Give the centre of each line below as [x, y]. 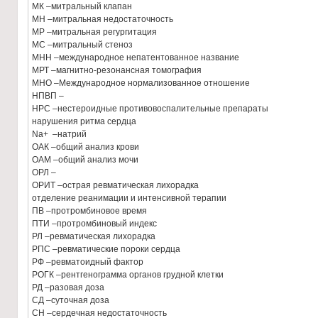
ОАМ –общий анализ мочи [85, 160]
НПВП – [48, 96]
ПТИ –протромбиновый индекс [94, 224]
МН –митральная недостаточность [103, 19]
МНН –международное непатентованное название [136, 57]
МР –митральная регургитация [94, 32]
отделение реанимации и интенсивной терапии [129, 198]
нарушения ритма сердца [84, 121]
